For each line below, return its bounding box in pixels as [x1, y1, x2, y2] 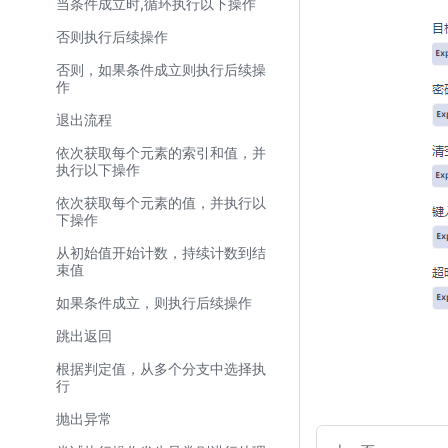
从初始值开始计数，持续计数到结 [56, 244, 266, 261]
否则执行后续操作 [56, 28, 168, 45]
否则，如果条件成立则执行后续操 [56, 61, 266, 78]
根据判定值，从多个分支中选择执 [56, 360, 266, 377]
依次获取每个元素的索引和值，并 [56, 144, 266, 161]
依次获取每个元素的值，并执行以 [56, 194, 266, 211]
